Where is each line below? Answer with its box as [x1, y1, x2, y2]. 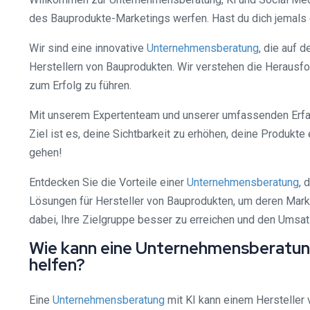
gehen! [29, 146, 62, 159]
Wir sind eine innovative [29, 42, 147, 55]
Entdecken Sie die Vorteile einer [29, 176, 187, 189]
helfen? [29, 254, 85, 275]
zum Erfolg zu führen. [29, 79, 131, 92]
